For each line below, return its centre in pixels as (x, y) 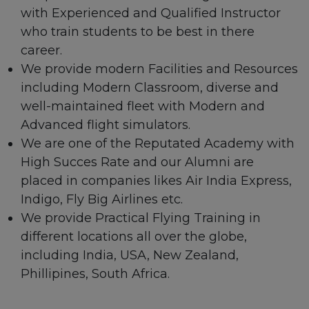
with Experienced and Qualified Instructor (151, 13)
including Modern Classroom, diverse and (150, 87)
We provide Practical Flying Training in (141, 218)
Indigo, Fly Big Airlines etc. (102, 199)
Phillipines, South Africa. (95, 273)
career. (41, 50)
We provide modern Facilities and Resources (159, 69)
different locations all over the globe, (134, 236)
